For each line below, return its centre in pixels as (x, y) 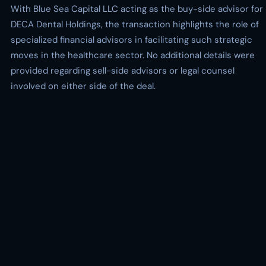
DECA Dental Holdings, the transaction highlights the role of (135, 24)
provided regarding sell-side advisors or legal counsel (123, 71)
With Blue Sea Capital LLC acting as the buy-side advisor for (137, 9)
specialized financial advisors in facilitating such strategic (132, 40)
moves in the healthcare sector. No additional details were (133, 55)
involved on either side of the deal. (83, 86)
